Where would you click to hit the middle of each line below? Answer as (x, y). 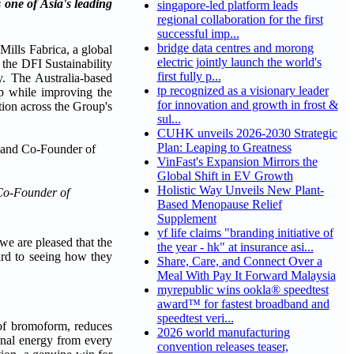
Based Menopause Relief (219, 205)
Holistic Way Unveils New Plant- (240, 190)
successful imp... (198, 34)
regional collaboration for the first (240, 20)
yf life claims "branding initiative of (245, 233)
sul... (169, 119)
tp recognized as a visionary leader (243, 91)
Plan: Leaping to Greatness (224, 148)
